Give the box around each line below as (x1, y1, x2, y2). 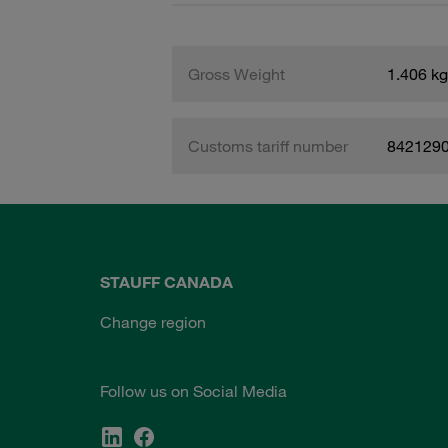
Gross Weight (188, 64, 285, 84)
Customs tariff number (188, 136, 348, 156)
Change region (100, 312, 206, 332)
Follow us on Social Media (100, 381, 287, 401)
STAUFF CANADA (100, 272, 233, 292)
